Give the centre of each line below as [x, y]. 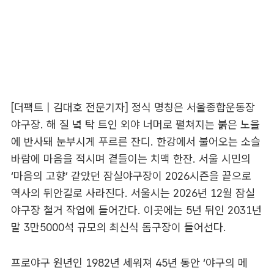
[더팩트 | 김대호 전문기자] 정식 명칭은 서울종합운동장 [133, 108]
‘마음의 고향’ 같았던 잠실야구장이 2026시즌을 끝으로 [131, 176]
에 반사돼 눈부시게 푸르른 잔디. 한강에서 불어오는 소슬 [135, 142]
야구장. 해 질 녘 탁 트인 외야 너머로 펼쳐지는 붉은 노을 [135, 125]
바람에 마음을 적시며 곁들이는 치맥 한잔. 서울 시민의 [131, 159]
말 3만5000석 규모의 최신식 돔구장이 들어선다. [118, 228]
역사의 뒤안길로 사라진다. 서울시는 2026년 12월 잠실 [133, 193]
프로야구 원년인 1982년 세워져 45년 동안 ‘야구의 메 [129, 263]
